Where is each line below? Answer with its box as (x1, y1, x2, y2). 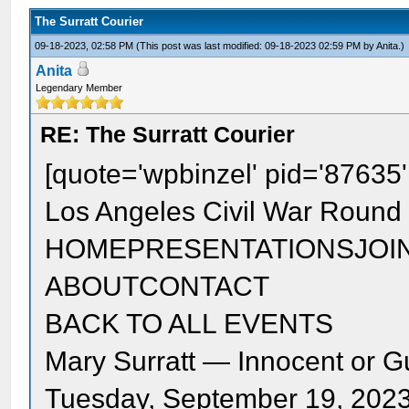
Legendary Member (36, 82, 123, 93)
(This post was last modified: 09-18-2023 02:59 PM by (136, 40, 377, 51)
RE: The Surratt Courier (40, 121, 296, 147)
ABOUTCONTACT (45, 271, 270, 301)
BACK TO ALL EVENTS (45, 309, 334, 339)
